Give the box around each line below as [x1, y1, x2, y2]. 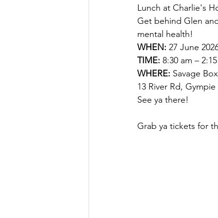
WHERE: [137, 68, 173, 79]
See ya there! [137, 94, 189, 105]
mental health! [137, 29, 193, 39]
